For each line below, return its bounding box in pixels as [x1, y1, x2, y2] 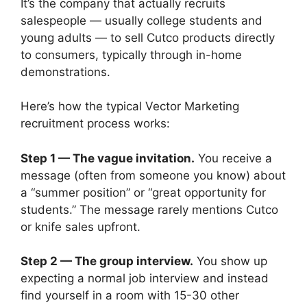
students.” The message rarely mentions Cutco [21, 202, 278, 217]
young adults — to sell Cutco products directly [21, 30, 275, 45]
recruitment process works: [21, 116, 170, 131]
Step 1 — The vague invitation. [21, 151, 195, 165]
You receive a [195, 151, 272, 165]
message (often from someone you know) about [21, 168, 286, 182]
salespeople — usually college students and [21, 13, 262, 27]
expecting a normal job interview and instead [21, 271, 269, 286]
